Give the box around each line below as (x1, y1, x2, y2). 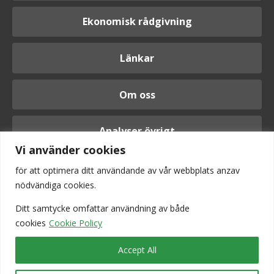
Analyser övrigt (99, 124, 175, 138)
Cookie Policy (49, 217, 102, 229)
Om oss (119, 87, 155, 102)
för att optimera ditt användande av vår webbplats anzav (15, 164, 240, 176)
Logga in (124, 179, 163, 191)
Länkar (120, 51, 154, 65)
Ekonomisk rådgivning (82, 15, 192, 29)
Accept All (117, 243, 157, 256)
